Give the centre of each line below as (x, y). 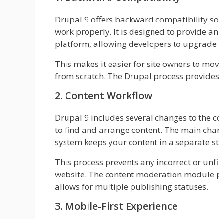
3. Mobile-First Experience (116, 206)
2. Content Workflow (103, 96)
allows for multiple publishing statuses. (131, 187)
